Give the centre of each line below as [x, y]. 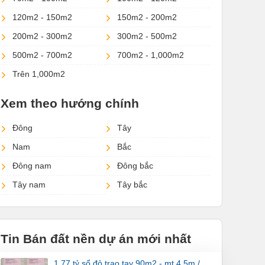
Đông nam [32, 166]
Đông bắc [135, 166]
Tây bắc [132, 185]
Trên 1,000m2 [39, 74]
